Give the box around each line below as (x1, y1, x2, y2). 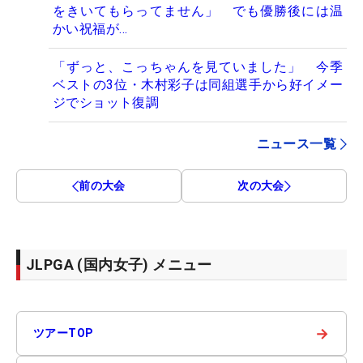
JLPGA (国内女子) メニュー (26, 256, 212, 274)
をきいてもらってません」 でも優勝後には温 (53, 3, 343, 19)
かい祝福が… (53, 21, 128, 37)
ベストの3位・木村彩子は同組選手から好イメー (53, 77, 343, 93)
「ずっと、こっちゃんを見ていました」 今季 (53, 59, 343, 75)
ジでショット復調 (53, 95, 160, 111)
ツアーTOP (33, 327, 94, 340)
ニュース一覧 (256, 136, 336, 152)
